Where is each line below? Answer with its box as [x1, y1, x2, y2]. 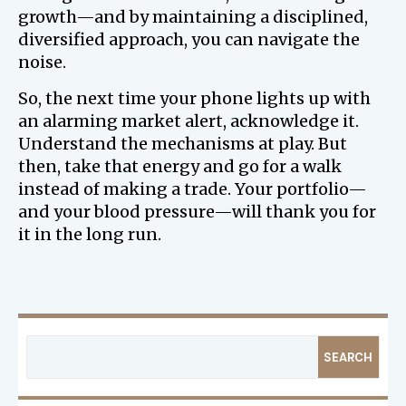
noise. [18, 52, 66, 72]
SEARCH [324, 349, 373, 365]
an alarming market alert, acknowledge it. [18, 111, 359, 131]
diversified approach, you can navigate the [18, 29, 360, 50]
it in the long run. [18, 224, 161, 245]
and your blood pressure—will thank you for [18, 201, 376, 222]
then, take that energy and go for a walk [18, 156, 342, 177]
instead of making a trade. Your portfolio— [18, 179, 367, 199]
